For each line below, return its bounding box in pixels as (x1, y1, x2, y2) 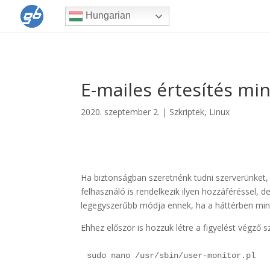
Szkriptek (169, 106, 205, 118)
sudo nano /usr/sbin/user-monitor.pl (87, 250, 256, 260)
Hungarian (83, 10, 131, 21)
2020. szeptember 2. (81, 106, 160, 118)
